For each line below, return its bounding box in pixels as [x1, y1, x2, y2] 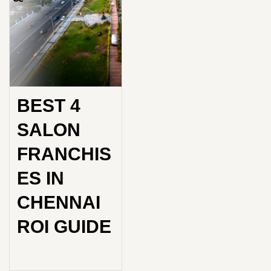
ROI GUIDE [17, 217, 111, 237]
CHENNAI [17, 192, 100, 212]
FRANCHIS [17, 144, 111, 164]
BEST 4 [17, 96, 80, 116]
